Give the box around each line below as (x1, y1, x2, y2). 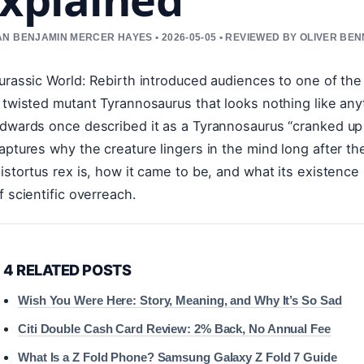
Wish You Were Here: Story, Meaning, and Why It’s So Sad (18, 293, 342, 307)
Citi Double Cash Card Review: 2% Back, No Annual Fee (18, 322, 331, 336)
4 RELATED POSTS (3, 261, 132, 279)
